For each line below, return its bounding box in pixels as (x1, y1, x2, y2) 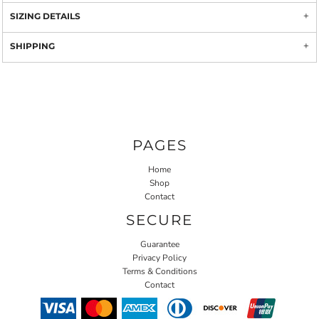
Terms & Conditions (122, 265, 197, 277)
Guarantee (140, 238, 179, 250)
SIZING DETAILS (10, 11, 80, 21)
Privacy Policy (132, 251, 187, 263)
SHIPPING (10, 41, 55, 51)
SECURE (126, 211, 193, 229)
